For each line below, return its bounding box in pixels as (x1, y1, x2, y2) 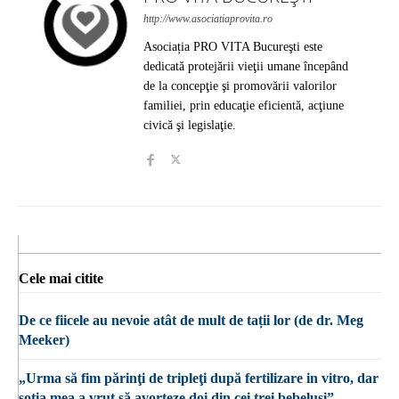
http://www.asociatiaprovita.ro (143, 12, 273, 25)
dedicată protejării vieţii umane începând (143, 59, 348, 73)
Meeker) (19, 331, 69, 347)
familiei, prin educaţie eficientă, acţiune (143, 98, 344, 112)
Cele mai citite (19, 270, 103, 286)
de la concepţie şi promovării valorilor (143, 78, 337, 93)
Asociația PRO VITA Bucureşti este (143, 39, 322, 53)
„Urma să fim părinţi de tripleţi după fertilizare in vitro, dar (19, 370, 379, 386)
